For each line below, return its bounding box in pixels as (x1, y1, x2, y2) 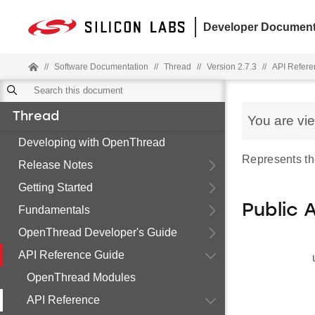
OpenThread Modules (27, 271, 136, 283)
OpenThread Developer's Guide (18, 226, 177, 238)
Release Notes (18, 159, 93, 171)
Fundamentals (18, 204, 90, 216)
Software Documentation (54, 62, 148, 72)
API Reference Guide (18, 249, 124, 261)
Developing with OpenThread (18, 136, 165, 148)
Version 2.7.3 (207, 62, 257, 72)
